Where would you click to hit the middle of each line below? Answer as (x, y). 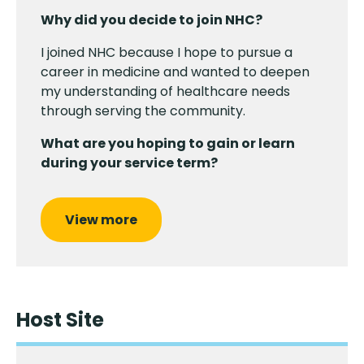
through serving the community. (143, 111)
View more (101, 220)
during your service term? (129, 163)
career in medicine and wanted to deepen (175, 72)
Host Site (60, 320)
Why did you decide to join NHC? (152, 20)
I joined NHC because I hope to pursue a (167, 52)
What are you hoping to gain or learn (168, 143)
